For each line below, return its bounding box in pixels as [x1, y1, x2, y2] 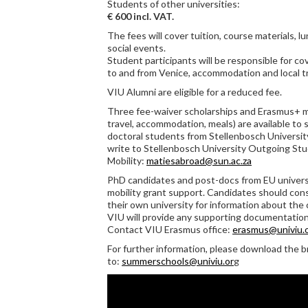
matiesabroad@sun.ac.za [146, 155, 252, 166]
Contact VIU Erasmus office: [107, 223, 232, 235]
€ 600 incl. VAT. [107, 10, 174, 22]
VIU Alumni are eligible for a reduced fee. [107, 86, 282, 98]
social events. [107, 42, 166, 54]
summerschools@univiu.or [122, 255, 234, 267]
